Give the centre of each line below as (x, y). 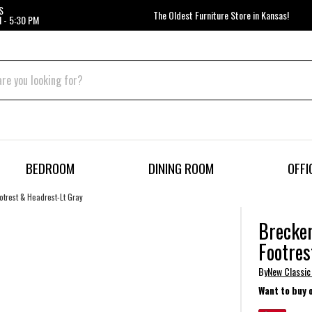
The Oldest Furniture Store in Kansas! (221, 15)
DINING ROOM (181, 169)
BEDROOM (50, 169)
